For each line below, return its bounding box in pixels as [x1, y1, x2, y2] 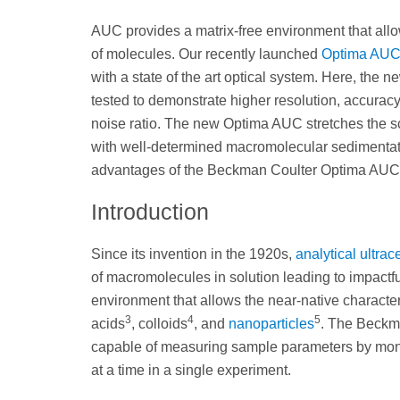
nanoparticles [229, 316, 314, 332]
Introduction [91, 199, 209, 225]
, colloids [131, 316, 187, 332]
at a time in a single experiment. [91, 362, 291, 379]
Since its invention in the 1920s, [91, 246, 296, 262]
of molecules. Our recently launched [91, 46, 321, 62]
